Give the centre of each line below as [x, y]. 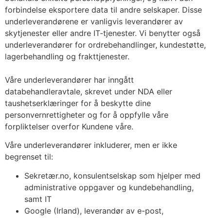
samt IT [38, 199]
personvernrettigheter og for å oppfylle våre [87, 115]
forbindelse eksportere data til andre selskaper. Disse [103, 9]
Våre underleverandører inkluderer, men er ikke [91, 145]
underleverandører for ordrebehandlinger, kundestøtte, [105, 45]
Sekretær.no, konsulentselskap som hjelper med [112, 175]
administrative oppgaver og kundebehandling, [109, 187]
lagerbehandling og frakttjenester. [67, 56]
